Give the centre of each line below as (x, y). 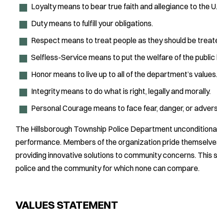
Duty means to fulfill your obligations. (92, 23)
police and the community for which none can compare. (108, 168)
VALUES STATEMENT (67, 205)
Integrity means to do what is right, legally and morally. (121, 91)
